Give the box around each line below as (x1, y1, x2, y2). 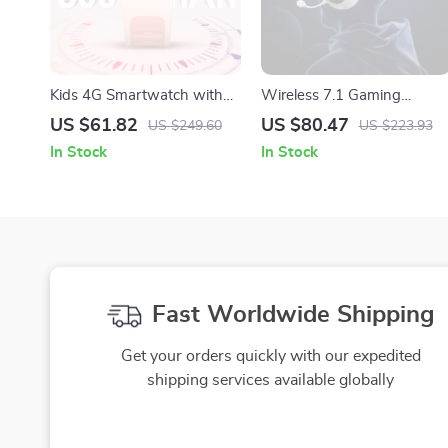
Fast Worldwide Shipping (151, 303, 435, 328)
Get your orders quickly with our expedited (120, 348, 421, 365)
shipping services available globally (147, 372, 395, 389)
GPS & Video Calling (50, 110, 185, 126)
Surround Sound (260, 132, 369, 148)
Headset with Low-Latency (260, 110, 443, 126)
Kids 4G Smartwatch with (50, 88, 223, 104)
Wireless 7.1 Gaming (260, 88, 401, 104)
